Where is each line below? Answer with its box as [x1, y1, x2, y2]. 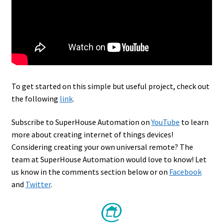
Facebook [169, 167, 202, 177]
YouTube [151, 117, 180, 127]
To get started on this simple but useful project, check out [11, 81, 210, 91]
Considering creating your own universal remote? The [11, 142, 193, 152]
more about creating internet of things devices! [11, 129, 173, 140]
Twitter [25, 179, 51, 190]
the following [11, 93, 60, 104]
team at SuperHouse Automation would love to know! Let [11, 154, 207, 165]
